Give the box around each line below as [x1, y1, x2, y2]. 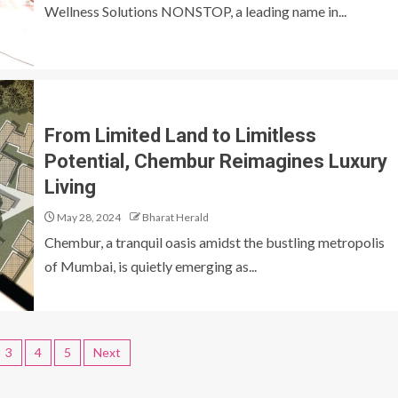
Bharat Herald [142, 210, 209, 224]
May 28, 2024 [55, 210, 121, 224]
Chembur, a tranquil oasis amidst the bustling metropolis [44, 233, 385, 251]
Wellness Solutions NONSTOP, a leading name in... [44, 3, 346, 20]
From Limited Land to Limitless [44, 123, 316, 147]
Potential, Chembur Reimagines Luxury [44, 149, 387, 172]
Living [44, 175, 96, 198]
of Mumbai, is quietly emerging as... [44, 257, 257, 275]
